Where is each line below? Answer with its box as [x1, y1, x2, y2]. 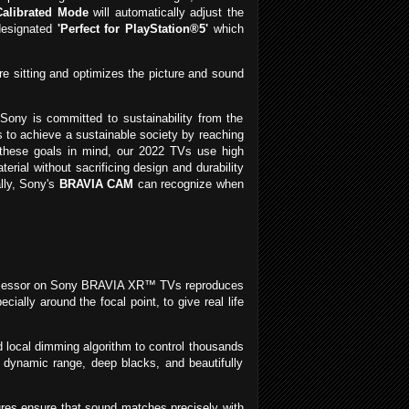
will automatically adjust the [88, 5, 244, 20]
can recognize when [133, 177, 244, 192]
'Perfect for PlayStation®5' [57, 22, 208, 37]
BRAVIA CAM [58, 177, 134, 192]
